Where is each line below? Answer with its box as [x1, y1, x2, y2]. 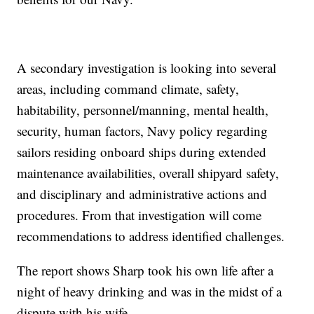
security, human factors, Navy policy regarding [17, 122, 268, 140]
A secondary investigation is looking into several [17, 59, 277, 77]
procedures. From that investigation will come [17, 206, 262, 224]
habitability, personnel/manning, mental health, [17, 101, 269, 119]
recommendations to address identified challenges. [17, 227, 285, 245]
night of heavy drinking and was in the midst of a [17, 282, 282, 301]
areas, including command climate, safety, [17, 80, 240, 98]
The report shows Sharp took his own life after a [17, 261, 274, 280]
